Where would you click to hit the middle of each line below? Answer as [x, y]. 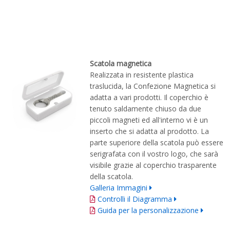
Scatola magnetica [121, 64]
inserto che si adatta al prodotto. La [149, 131]
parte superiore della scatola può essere [157, 143]
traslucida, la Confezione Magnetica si [153, 86]
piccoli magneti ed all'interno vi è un [149, 120]
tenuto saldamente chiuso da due [146, 109]
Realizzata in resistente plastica [142, 75]
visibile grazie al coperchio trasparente [153, 165]
